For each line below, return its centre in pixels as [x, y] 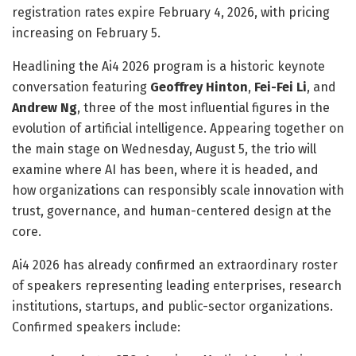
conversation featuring [81, 87]
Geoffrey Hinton [199, 87]
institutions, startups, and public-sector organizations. [172, 306]
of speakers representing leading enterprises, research [177, 285]
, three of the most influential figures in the [203, 107]
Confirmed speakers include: [96, 327]
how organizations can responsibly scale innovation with [178, 190]
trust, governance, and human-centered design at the [172, 211]
